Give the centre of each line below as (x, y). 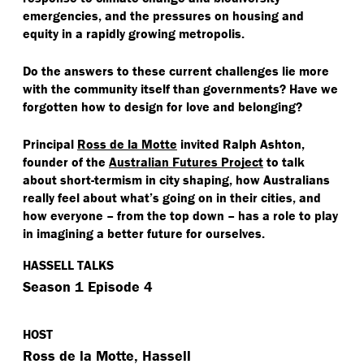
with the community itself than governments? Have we (180, 89)
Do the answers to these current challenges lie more (176, 71)
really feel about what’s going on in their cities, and (172, 198)
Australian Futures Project (186, 162)
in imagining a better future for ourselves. (145, 234)
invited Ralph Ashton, (241, 144)
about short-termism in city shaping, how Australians (176, 180)
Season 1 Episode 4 (88, 287)
